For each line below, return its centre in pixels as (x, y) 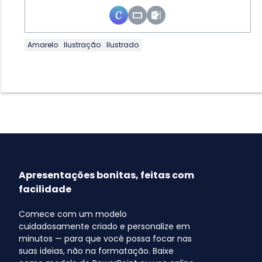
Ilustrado (123, 45)
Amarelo (43, 45)
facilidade (45, 189)
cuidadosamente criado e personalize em (104, 227)
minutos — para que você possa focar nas (105, 239)
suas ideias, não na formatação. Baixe (96, 251)
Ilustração (82, 45)
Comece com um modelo (73, 214)
